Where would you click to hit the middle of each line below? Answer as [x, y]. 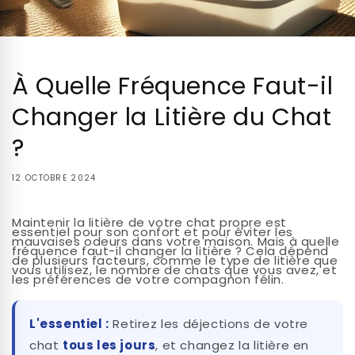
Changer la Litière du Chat [172, 117]
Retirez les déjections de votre [209, 324]
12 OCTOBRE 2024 [54, 178]
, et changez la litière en [233, 345]
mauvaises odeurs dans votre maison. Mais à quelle [176, 241]
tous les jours [109, 345]
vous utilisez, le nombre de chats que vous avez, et [175, 270]
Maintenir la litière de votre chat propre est [150, 222]
